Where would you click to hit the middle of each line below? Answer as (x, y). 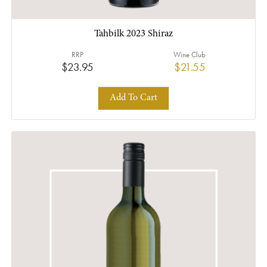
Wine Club (190, 54)
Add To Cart (133, 98)
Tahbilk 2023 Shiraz (133, 34)
